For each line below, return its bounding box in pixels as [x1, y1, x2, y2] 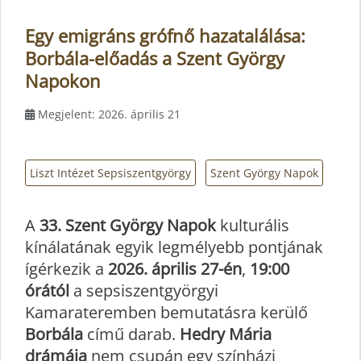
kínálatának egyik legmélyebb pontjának [25, 235, 323, 258]
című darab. [83, 322, 180, 345]
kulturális [216, 214, 289, 236]
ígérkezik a [25, 257, 108, 280]
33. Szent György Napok [39, 214, 216, 236]
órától [25, 279, 69, 301]
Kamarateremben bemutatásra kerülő [25, 301, 308, 323]
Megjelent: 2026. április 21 [38, 106, 180, 122]
